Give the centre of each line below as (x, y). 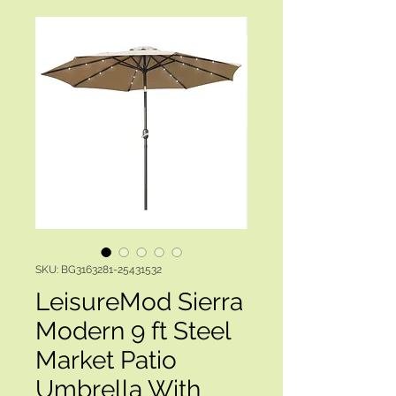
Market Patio (106, 360)
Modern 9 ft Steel (133, 331)
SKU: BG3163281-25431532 (99, 270)
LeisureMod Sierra (139, 302)
